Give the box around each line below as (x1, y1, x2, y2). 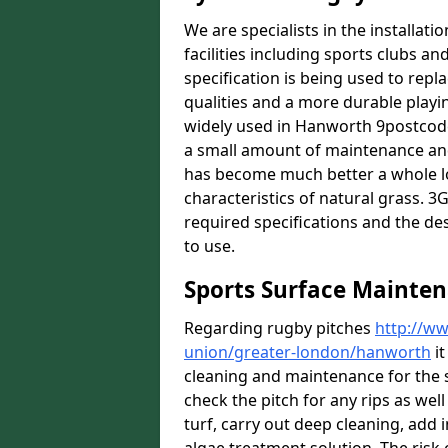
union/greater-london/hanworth (184, 341, 431, 363)
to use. (184, 235, 235, 257)
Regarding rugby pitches (184, 317, 375, 339)
